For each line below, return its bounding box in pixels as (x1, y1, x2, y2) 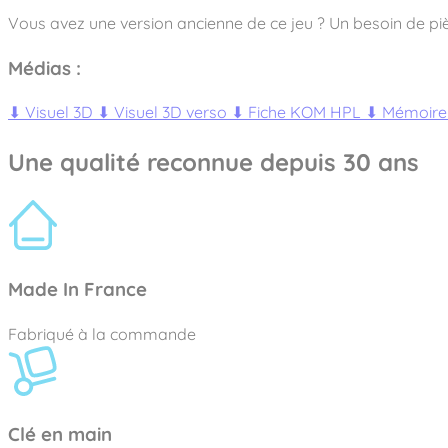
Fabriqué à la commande (8, 323, 196, 344)
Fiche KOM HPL (244, 102, 365, 123)
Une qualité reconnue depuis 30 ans (8, 147, 419, 178)
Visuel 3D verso (110, 102, 231, 123)
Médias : (8, 55, 81, 80)
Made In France (8, 276, 147, 301)
